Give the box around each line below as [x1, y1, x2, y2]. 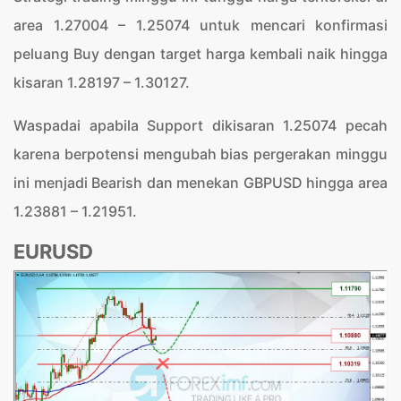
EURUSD [13, 240, 93, 264]
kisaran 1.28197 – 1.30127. [13, 73, 190, 92]
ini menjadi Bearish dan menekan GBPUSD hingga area [13, 174, 388, 192]
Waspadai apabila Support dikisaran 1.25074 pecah [13, 116, 388, 135]
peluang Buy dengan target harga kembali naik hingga [13, 45, 388, 64]
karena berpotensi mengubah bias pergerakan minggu [13, 145, 388, 164]
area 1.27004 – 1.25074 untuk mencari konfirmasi [13, 16, 388, 35]
